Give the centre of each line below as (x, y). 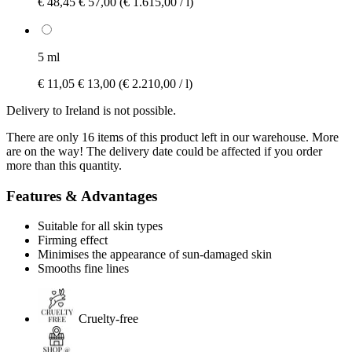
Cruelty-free (108, 319)
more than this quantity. (64, 165)
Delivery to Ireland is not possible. (91, 110)
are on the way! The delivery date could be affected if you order (164, 151)
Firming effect (73, 240)
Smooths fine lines (83, 269)
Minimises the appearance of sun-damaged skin (155, 255)
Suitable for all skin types (100, 226)
